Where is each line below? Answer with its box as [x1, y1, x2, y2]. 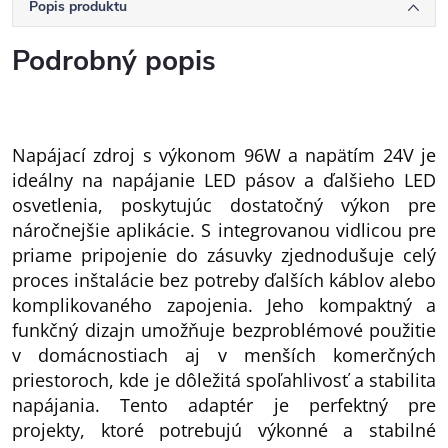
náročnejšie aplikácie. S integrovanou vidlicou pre [12, 218, 436, 242]
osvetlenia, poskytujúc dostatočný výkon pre [12, 193, 436, 217]
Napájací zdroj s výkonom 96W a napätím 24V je [12, 143, 436, 167]
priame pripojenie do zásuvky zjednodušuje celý [12, 243, 436, 267]
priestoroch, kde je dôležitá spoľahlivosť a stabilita [12, 368, 436, 392]
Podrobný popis [12, 42, 216, 80]
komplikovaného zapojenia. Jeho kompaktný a [12, 293, 436, 317]
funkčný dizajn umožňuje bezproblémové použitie [12, 318, 436, 342]
